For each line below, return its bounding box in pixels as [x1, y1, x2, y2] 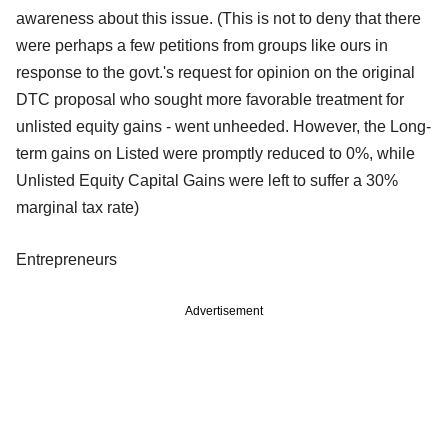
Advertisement [185, 304, 263, 319]
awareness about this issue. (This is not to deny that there [16, 10, 421, 28]
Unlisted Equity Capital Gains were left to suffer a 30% [16, 172, 398, 190]
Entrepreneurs [16, 251, 117, 269]
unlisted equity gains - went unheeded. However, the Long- [16, 118, 431, 136]
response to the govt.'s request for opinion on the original [16, 64, 415, 82]
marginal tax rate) [16, 199, 139, 217]
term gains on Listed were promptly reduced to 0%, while [16, 145, 415, 163]
